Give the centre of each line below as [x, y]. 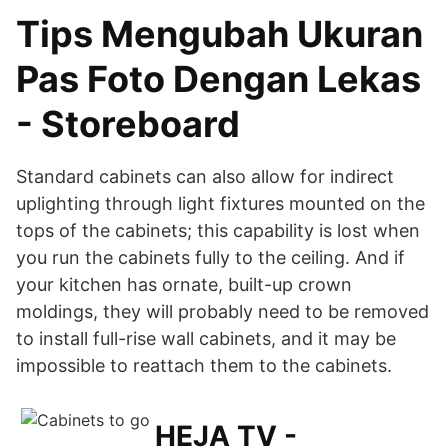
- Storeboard [128, 124]
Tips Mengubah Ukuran [219, 34]
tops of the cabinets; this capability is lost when [218, 230]
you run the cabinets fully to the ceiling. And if [210, 257]
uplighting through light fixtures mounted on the [220, 203]
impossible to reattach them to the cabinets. [204, 365]
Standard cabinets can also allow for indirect [205, 176]
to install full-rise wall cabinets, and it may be [206, 338]
